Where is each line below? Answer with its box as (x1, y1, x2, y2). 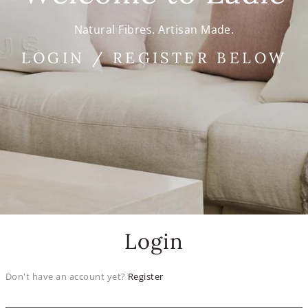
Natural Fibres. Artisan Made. (74, 21, 234, 37)
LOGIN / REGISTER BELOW (21, 47, 287, 67)
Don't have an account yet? (5, 269, 128, 283)
